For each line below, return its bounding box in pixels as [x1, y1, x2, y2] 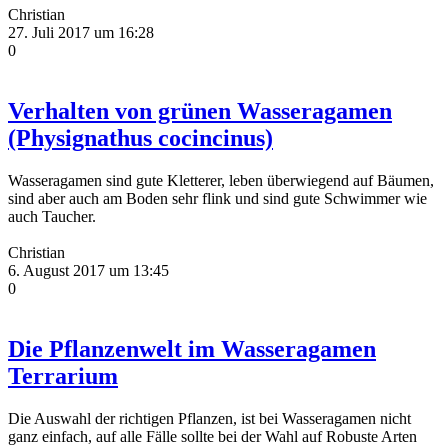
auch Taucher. [8, 207, 96, 225]
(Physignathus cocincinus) [8, 124, 273, 151]
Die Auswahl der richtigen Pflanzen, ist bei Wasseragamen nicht [8, 409, 411, 427]
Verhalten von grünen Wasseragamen [8, 97, 392, 124]
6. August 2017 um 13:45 [8, 261, 169, 279]
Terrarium [8, 362, 118, 389]
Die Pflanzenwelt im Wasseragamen [8, 335, 376, 362]
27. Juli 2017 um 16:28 [8, 24, 154, 42]
